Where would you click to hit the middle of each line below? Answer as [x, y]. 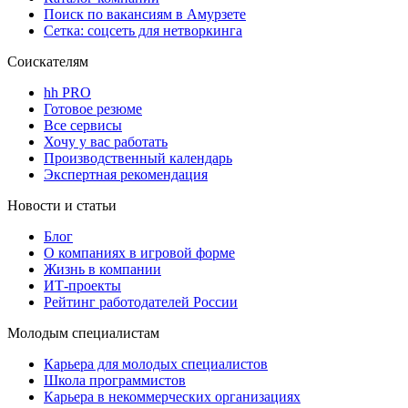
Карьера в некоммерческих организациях [172, 397]
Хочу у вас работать [106, 142]
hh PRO [67, 93]
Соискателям [48, 62]
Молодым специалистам [83, 333]
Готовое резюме [93, 109]
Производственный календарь [138, 158]
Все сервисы [83, 126]
